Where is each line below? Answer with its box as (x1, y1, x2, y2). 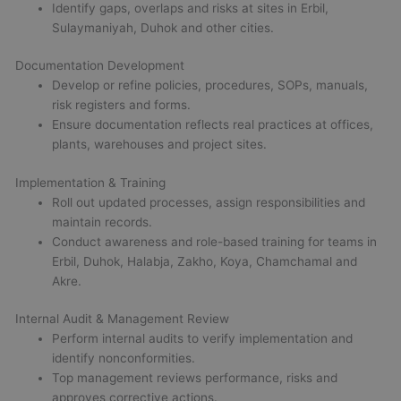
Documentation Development (15, 58, 185, 73)
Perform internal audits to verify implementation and (52, 331, 354, 346)
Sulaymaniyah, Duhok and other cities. (52, 20, 275, 35)
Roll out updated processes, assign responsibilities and (52, 194, 366, 209)
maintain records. (52, 214, 153, 229)
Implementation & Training (15, 175, 166, 190)
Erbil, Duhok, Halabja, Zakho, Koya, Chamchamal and (52, 253, 358, 269)
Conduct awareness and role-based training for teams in (52, 234, 378, 249)
